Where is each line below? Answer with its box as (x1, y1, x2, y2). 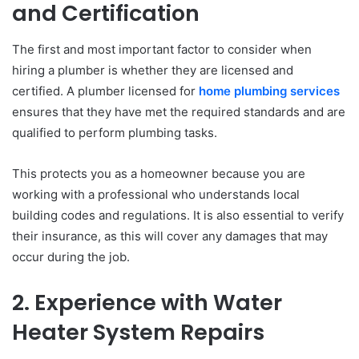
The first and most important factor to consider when (12, 41, 312, 57)
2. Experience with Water (12, 287, 282, 317)
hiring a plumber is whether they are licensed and (12, 62, 293, 78)
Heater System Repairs (12, 317, 264, 347)
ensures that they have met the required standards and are (12, 103, 345, 119)
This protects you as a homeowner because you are (12, 165, 305, 181)
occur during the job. (12, 248, 130, 264)
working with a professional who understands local (12, 186, 300, 202)
